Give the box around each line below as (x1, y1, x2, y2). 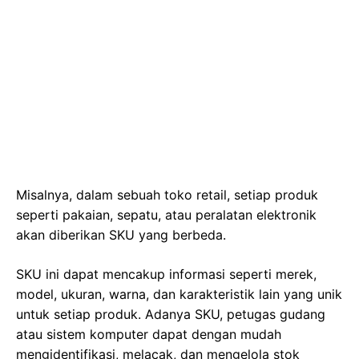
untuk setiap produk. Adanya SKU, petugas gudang (16, 305, 325, 322)
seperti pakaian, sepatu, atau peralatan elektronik (16, 206, 317, 223)
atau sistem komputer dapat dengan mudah (16, 325, 281, 342)
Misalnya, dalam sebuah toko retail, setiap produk (16, 186, 318, 203)
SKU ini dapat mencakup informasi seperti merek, (16, 265, 317, 282)
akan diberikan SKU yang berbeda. (16, 226, 226, 243)
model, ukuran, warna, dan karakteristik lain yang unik (16, 285, 342, 302)
